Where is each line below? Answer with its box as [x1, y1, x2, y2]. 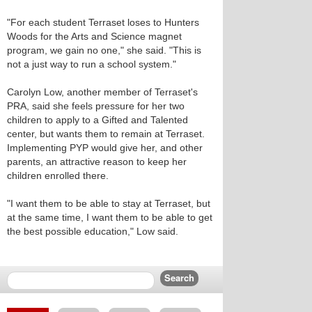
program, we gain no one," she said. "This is [7, 45, 201, 56]
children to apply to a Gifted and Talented [7, 114, 188, 125]
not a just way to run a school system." [7, 58, 176, 70]
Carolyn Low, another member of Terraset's [7, 86, 198, 97]
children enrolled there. [7, 170, 109, 181]
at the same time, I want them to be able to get [7, 212, 212, 223]
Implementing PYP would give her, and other [7, 142, 203, 153]
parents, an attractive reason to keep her [7, 156, 187, 167]
